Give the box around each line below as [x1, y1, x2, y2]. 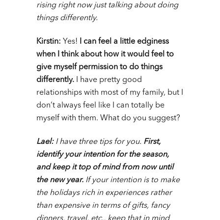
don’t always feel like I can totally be [36, 102, 165, 110]
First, [143, 138, 161, 146]
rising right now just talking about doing [36, 1, 178, 10]
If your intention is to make [85, 176, 180, 185]
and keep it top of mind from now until [36, 164, 173, 172]
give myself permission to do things [36, 63, 163, 72]
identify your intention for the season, [36, 151, 169, 159]
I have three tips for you [54, 138, 139, 146]
